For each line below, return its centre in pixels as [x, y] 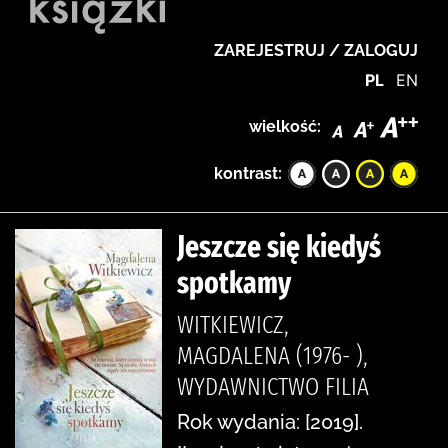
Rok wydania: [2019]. [270, 421]
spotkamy [234, 282]
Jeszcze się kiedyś [279, 246]
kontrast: [248, 173]
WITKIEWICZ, [233, 324]
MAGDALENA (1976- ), [272, 355]
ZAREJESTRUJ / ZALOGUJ [316, 50]
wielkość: [285, 126]
